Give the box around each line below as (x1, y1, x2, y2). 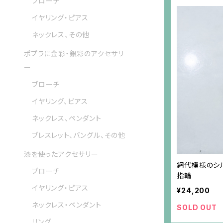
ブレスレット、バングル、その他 (32, 131, 125, 140)
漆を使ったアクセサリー (24, 150, 99, 159)
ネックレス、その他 (32, 30, 90, 39)
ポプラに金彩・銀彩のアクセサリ (24, 49, 124, 58)
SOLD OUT (177, 203, 217, 212)
